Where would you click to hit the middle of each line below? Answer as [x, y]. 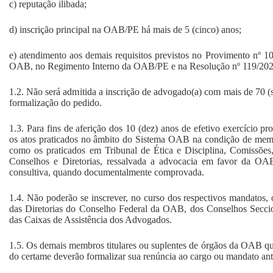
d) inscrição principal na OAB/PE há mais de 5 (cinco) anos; [125, 29]
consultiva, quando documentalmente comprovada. [107, 172]
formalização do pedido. [55, 102]
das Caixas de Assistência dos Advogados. [90, 219]
